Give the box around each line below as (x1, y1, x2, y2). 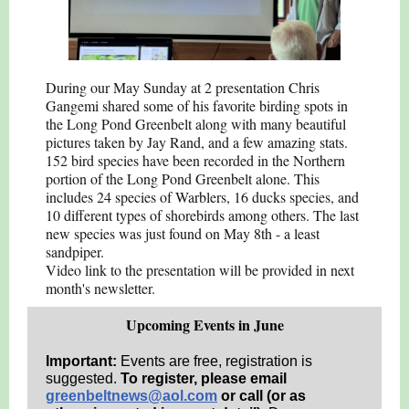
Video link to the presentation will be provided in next (46, 260, 354, 279)
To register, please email (121, 371, 287, 386)
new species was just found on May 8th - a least (46, 224, 320, 243)
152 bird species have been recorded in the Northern (46, 151, 345, 170)
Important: (46, 353, 117, 369)
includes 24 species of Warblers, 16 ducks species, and (46, 187, 359, 206)
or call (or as (217, 388, 306, 404)
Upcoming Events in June (125, 314, 284, 335)
